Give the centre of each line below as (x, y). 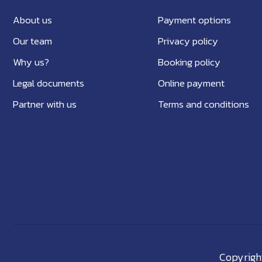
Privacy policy (188, 41)
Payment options (195, 20)
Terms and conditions (204, 104)
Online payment (192, 83)
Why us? (31, 62)
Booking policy (189, 62)
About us (32, 20)
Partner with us (45, 104)
